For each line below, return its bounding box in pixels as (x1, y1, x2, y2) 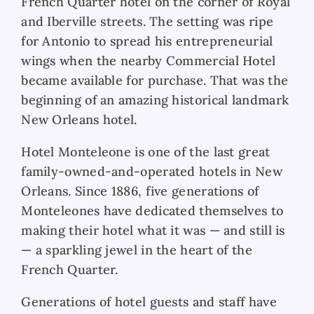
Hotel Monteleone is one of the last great (21, 143, 271, 160)
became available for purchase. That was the (21, 71, 289, 88)
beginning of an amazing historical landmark (21, 91, 289, 108)
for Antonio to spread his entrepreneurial (21, 32, 273, 49)
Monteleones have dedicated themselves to (21, 202, 284, 219)
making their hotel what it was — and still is (21, 221, 285, 238)
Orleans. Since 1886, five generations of (21, 182, 259, 199)
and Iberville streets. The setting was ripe (21, 13, 274, 29)
